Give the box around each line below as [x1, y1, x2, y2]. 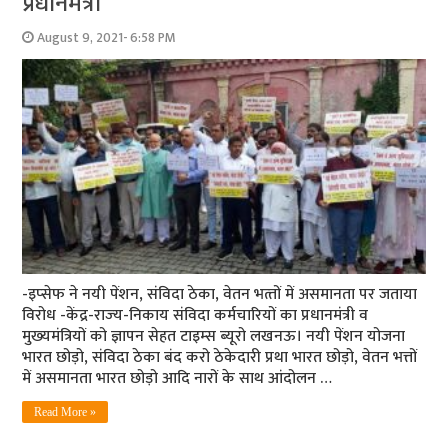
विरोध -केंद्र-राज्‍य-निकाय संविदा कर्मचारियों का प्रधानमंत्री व [22, 301, 369, 329]
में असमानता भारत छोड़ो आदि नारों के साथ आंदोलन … [22, 364, 333, 392]
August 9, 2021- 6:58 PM [37, 27, 177, 50]
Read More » [34, 404, 97, 419]
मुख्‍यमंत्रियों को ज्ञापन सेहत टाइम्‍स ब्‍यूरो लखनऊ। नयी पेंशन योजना [22, 322, 406, 350]
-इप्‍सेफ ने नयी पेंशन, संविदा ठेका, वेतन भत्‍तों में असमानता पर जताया [22, 280, 418, 308]
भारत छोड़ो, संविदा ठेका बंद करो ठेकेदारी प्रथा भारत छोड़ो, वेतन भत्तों [22, 343, 418, 371]
